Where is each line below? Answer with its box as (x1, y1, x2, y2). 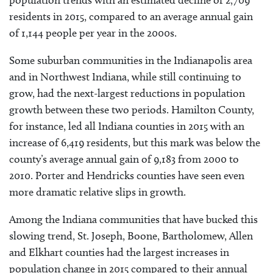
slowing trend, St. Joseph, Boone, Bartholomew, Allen (9, 229, 253, 243)
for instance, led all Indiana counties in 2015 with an (9, 119, 244, 133)
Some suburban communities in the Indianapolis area (9, 53, 252, 67)
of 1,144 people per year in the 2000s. (9, 26, 177, 40)
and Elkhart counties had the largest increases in (9, 246, 229, 260)
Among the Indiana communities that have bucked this (9, 213, 258, 227)
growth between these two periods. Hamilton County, (9, 102, 254, 116)
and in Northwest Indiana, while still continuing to (9, 69, 241, 83)
